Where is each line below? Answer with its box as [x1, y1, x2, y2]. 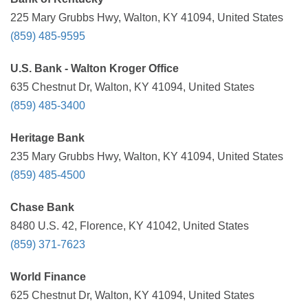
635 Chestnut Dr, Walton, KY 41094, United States [10, 81, 254, 93]
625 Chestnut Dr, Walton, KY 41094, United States [10, 289, 254, 301]
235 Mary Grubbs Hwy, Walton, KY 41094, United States [10, 151, 283, 162]
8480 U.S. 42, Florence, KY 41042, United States [10, 220, 249, 232]
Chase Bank [10, 201, 74, 213]
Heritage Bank [10, 132, 85, 144]
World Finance [10, 271, 86, 283]
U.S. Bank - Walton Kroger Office [10, 63, 179, 74]
